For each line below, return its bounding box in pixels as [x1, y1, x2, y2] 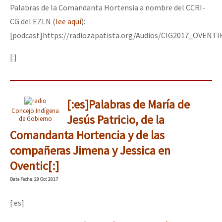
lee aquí [55, 16, 81, 26]
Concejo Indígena [11, 106, 59, 114]
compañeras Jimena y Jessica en [10, 142, 170, 158]
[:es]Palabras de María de [66, 96, 190, 112]
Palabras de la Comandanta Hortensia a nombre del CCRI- [10, 2, 205, 12]
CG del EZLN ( [10, 16, 55, 26]
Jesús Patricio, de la [66, 111, 165, 127]
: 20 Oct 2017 [32, 175, 58, 182]
